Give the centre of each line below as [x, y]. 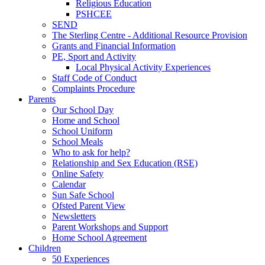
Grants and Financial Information [114, 46]
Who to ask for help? [91, 152]
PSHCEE [94, 14]
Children [45, 248]
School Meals [77, 141]
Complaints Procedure [93, 88]
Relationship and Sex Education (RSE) [125, 163]
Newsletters [74, 216]
